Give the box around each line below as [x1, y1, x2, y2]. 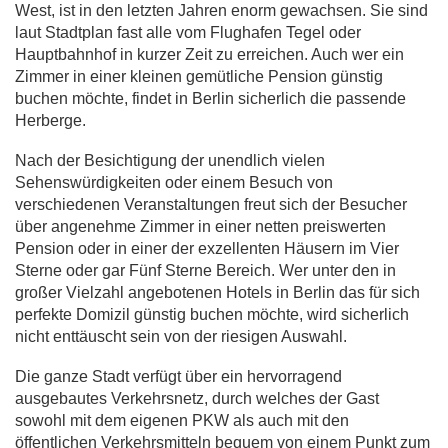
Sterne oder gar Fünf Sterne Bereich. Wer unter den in [15, 262, 396, 280]
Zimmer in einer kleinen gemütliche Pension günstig [15, 68, 383, 86]
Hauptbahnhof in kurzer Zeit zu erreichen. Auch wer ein [15, 46, 404, 64]
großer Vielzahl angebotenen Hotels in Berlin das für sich [15, 284, 420, 302]
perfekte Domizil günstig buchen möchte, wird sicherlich [15, 306, 409, 324]
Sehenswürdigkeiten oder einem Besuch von [15, 174, 333, 192]
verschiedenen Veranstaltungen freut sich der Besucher [15, 196, 407, 214]
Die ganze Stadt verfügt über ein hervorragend [15, 368, 342, 386]
